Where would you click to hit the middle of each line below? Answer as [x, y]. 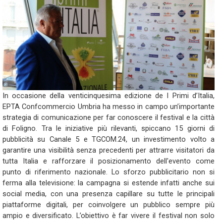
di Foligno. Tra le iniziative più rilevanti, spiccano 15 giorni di [109, 128]
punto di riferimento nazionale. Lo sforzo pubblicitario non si [109, 172]
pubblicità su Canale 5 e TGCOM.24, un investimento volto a [109, 139]
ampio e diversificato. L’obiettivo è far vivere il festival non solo [109, 216]
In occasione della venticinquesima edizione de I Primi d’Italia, [109, 96]
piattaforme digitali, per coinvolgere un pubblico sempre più [109, 205]
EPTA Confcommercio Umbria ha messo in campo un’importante [109, 107]
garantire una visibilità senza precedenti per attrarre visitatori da [109, 150]
